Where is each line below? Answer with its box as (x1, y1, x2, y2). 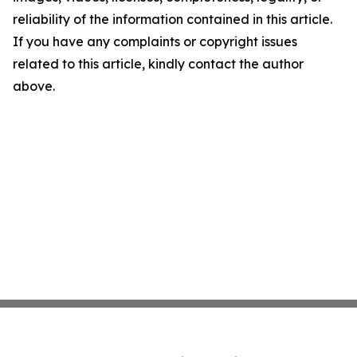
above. (13, 78, 55, 94)
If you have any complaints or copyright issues (13, 33, 297, 49)
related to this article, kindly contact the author (13, 56, 304, 72)
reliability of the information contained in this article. (13, 11, 332, 27)
